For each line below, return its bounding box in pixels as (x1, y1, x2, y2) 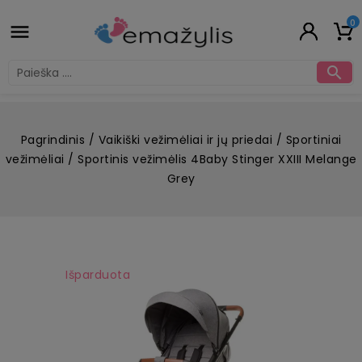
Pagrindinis (20, 131, 85, 148)
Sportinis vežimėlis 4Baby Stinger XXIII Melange (78, 150, 357, 167)
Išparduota (65, 266, 130, 283)
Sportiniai (285, 131, 342, 148)
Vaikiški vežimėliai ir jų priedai (98, 131, 272, 148)
